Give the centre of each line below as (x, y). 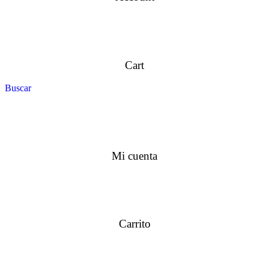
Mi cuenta (134, 156)
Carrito (134, 224)
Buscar (18, 88)
